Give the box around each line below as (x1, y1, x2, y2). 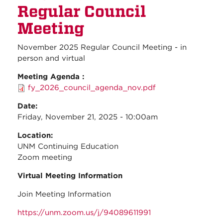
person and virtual (17, 54, 85, 63)
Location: (17, 131, 55, 140)
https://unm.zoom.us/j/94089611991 (17, 208, 151, 218)
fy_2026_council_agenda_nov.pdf (28, 83, 156, 93)
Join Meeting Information (17, 190, 111, 199)
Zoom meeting (17, 153, 72, 162)
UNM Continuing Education (17, 142, 118, 151)
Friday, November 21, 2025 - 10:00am (17, 112, 158, 122)
